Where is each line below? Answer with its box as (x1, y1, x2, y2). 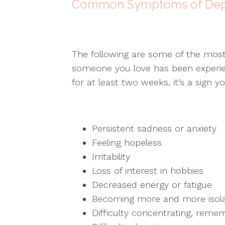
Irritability (91, 151, 130, 162)
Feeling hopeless (91, 137, 162, 148)
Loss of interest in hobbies (91, 165, 206, 176)
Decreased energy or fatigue (91, 179, 212, 190)
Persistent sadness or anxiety (91, 123, 216, 134)
